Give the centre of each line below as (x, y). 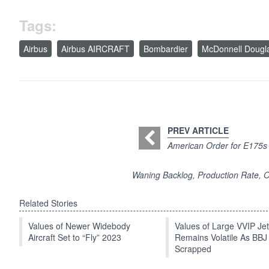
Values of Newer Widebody (79, 226)
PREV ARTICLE (198, 131)
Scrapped (193, 249)
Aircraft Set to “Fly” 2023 (75, 237)
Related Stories (48, 203)
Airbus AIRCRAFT (95, 49)
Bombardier (166, 49)
